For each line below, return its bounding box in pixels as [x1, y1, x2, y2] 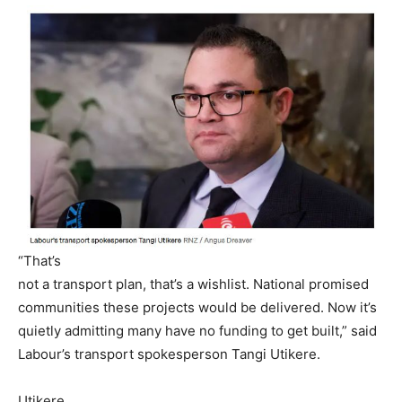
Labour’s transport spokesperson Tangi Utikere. [18, 345, 320, 363]
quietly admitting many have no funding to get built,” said [18, 322, 377, 340]
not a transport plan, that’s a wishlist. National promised [18, 275, 369, 293]
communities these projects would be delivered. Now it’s [18, 299, 377, 317]
